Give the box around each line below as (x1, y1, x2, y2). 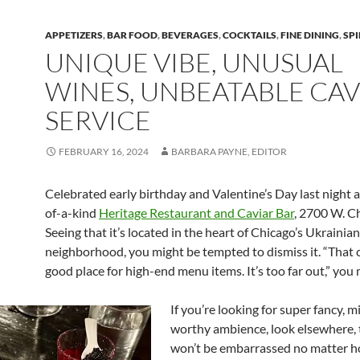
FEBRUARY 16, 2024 (59, 145, 149, 157)
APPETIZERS (45, 29, 103, 41)
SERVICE (45, 104, 151, 137)
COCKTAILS (223, 29, 276, 41)
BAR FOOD (107, 29, 157, 41)
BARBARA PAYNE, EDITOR (171, 145, 287, 157)
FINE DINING (280, 29, 339, 41)
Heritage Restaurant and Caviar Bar (99, 205, 294, 220)
